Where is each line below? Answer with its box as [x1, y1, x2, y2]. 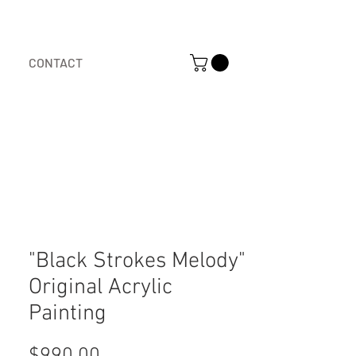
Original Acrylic [29, 274, 172, 301]
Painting [29, 300, 106, 327]
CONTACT [29, 55, 83, 70]
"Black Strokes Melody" [29, 248, 246, 275]
